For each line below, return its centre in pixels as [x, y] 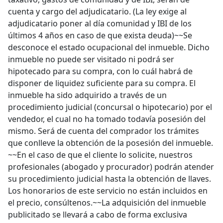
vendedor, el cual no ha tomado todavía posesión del [107, 119]
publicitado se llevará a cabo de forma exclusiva [98, 215]
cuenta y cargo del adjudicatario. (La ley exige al [97, 11]
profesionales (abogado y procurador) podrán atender [111, 167]
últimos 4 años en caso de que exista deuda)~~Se [100, 35]
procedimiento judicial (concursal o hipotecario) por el [110, 107]
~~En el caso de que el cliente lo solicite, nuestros [100, 155]
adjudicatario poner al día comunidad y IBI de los [100, 23]
